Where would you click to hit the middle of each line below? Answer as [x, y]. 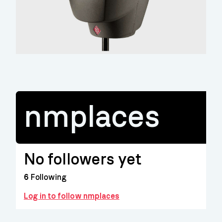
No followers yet [83, 160]
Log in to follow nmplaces [72, 196]
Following [48, 177]
